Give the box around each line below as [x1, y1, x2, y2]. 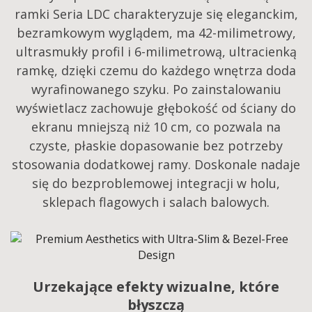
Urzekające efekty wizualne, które [33, 277, 279, 297]
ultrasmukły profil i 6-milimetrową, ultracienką [15, 43, 297, 61]
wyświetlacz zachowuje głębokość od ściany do [16, 100, 296, 117]
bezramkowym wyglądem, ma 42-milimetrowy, [16, 24, 296, 42]
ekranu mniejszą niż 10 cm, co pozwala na [31, 118, 281, 136]
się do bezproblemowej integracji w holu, [32, 175, 280, 192]
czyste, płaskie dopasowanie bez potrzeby [29, 137, 283, 155]
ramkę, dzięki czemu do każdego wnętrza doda [16, 62, 296, 79]
